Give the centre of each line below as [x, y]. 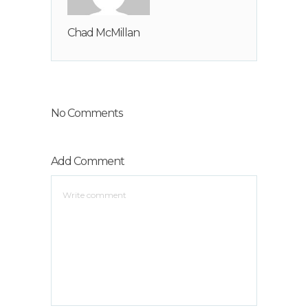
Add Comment [88, 161]
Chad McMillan [103, 32]
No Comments [87, 113]
